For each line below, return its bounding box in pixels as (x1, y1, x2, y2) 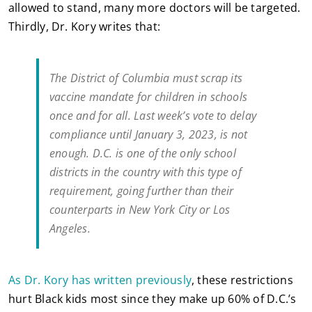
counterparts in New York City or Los (49, 202, 231, 218)
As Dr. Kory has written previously (8, 272, 192, 288)
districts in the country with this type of (49, 164, 242, 180)
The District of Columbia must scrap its (49, 70, 243, 86)
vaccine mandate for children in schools (49, 89, 248, 105)
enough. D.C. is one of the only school (49, 146, 236, 162)
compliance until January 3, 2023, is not (49, 127, 248, 143)
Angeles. (49, 221, 91, 237)
